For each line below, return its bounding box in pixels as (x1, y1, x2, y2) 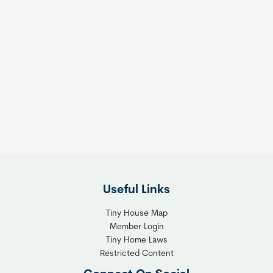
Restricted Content (99, 249, 174, 258)
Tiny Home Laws (105, 236, 168, 244)
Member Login (109, 222, 164, 231)
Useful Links (103, 184, 170, 196)
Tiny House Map (105, 209, 168, 218)
